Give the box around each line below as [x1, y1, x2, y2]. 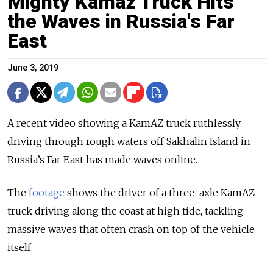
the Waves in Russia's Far [7, 10, 235, 33]
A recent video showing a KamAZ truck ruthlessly [7, 117, 241, 129]
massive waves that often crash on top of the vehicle [7, 223, 255, 235]
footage [29, 186, 65, 199]
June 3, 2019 [7, 63, 58, 73]
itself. [7, 241, 33, 253]
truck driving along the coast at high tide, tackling [7, 205, 243, 217]
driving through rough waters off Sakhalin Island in [7, 135, 250, 147]
